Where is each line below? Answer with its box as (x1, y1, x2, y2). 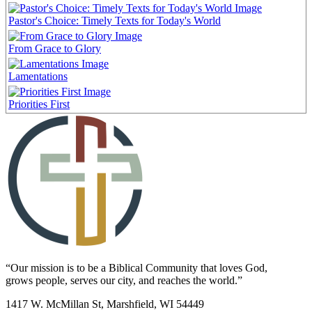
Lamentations (8, 70, 68, 82)
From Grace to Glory (8, 42, 101, 54)
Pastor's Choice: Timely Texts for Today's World (8, 14, 221, 26)
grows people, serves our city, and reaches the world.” (6, 274, 242, 287)
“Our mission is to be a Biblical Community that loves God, (6, 262, 267, 274)
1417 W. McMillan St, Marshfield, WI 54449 (6, 298, 204, 311)
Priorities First (8, 97, 70, 110)
